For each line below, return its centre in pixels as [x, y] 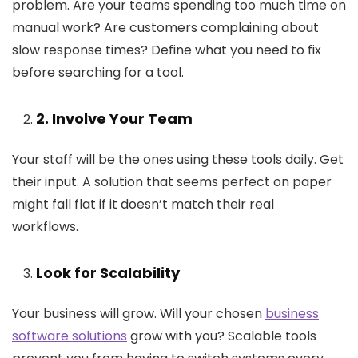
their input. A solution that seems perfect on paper [172, 182]
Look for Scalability [109, 273]
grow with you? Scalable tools [222, 336]
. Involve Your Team [120, 119]
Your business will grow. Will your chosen [139, 314]
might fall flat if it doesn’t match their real [143, 205]
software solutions [70, 336]
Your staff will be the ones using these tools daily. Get [178, 160]
